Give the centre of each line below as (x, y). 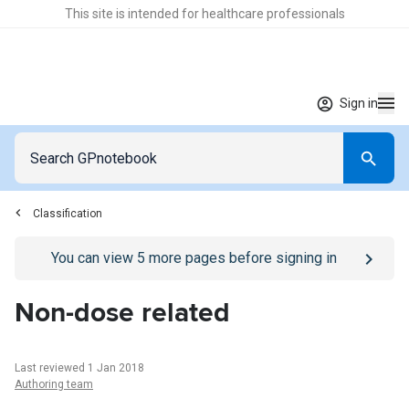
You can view (94, 258)
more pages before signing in (241, 258)
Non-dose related (122, 313)
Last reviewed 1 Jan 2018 (79, 368)
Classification (68, 214)
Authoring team (54, 384)
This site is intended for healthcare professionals (204, 14)
